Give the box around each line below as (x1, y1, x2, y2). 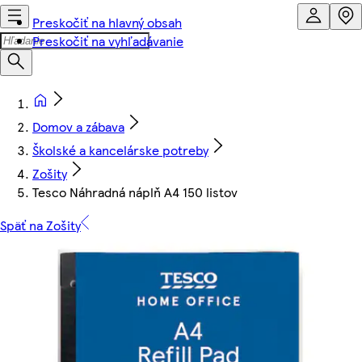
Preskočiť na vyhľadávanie (32, 32, 183, 50)
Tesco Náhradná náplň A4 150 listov (32, 183, 238, 201)
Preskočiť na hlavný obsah (32, 13, 182, 32)
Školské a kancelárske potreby (32, 141, 208, 159)
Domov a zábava (32, 117, 124, 136)
